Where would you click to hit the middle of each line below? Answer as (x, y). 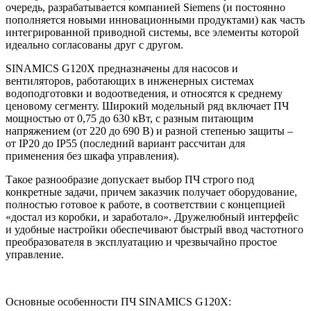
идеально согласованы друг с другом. (94, 44)
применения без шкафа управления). (92, 155)
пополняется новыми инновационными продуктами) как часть (155, 19)
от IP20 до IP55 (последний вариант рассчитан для (125, 143)
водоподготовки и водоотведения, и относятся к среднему (144, 93)
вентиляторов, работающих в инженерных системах (130, 81)
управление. (35, 254)
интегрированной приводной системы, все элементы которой (152, 32)
